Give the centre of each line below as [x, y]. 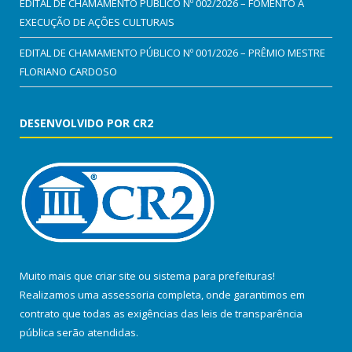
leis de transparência [252, 313]
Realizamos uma [60, 294]
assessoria [128, 294]
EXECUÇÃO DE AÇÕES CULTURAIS [97, 22]
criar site [115, 275]
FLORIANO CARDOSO [68, 71]
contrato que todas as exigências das [110, 313]
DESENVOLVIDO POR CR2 [86, 123]
